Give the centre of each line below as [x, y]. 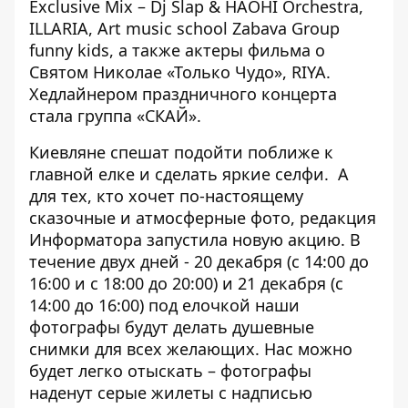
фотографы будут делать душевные [172, 327]
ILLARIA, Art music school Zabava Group [184, 28]
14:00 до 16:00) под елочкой [142, 305]
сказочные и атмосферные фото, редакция [203, 218]
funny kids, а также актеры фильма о [177, 50]
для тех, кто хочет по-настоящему [166, 196]
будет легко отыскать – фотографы [170, 371]
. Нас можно [304, 349]
